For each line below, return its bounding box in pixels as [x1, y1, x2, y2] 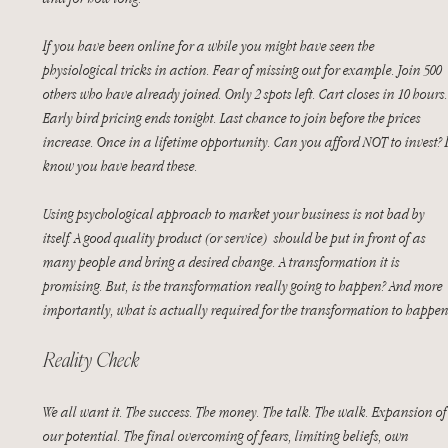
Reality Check [43, 346, 139, 373]
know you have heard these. [43, 156, 198, 175]
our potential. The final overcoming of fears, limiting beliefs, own [43, 426, 412, 445]
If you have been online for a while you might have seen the [43, 36, 378, 55]
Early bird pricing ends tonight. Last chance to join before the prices [43, 108, 424, 127]
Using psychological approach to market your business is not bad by [43, 204, 428, 223]
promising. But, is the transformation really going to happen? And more [43, 276, 446, 295]
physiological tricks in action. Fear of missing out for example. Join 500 [43, 60, 445, 79]
